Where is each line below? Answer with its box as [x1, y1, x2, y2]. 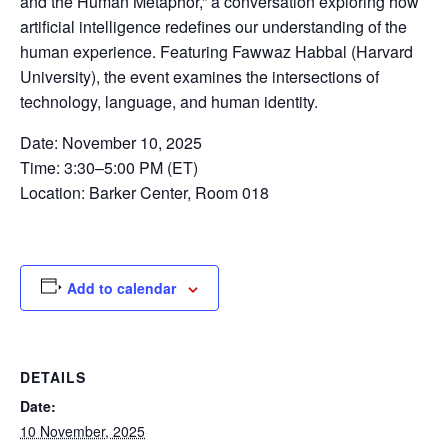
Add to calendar [66, 278, 176, 298]
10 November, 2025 [20, 421, 145, 441]
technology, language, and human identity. [20, 90, 318, 113]
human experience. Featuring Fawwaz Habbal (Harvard [20, 40, 413, 63]
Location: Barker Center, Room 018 [20, 181, 269, 204]
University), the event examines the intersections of [20, 65, 379, 88]
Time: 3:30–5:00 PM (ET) [20, 156, 198, 179]
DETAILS [20, 367, 86, 387]
